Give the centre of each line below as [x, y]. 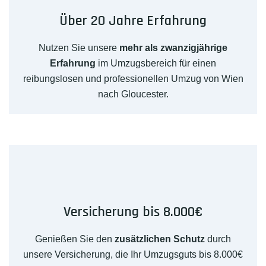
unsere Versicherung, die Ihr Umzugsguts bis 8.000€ [133, 255]
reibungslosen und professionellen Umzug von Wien [133, 79]
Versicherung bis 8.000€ [133, 212]
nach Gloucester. [133, 94]
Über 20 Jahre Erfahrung [133, 21]
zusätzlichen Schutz [160, 239]
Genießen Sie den [75, 239]
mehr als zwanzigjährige [173, 48]
